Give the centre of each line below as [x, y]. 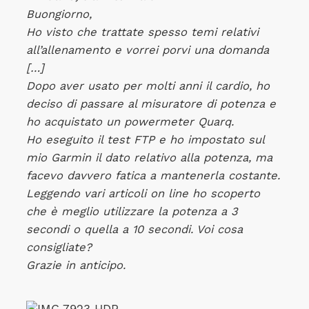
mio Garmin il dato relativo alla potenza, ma [149, 158]
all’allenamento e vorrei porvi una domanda [147, 50]
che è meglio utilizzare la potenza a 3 [132, 211]
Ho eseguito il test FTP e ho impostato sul [145, 140]
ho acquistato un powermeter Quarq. [130, 122]
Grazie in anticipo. [76, 265]
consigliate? [59, 247]
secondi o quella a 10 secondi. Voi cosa [134, 229]
